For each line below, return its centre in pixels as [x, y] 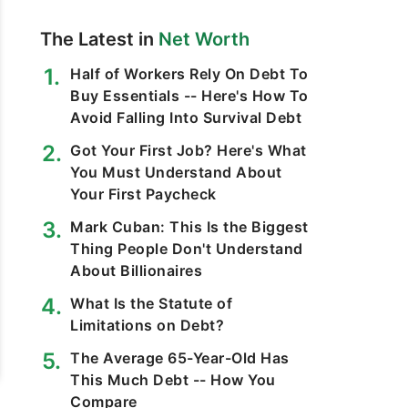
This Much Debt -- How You [173, 380]
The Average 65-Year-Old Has [180, 358]
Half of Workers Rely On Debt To [189, 74]
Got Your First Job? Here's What [189, 150]
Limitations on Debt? [147, 325]
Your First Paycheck [143, 194]
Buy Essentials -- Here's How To [189, 96]
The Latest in [99, 39]
